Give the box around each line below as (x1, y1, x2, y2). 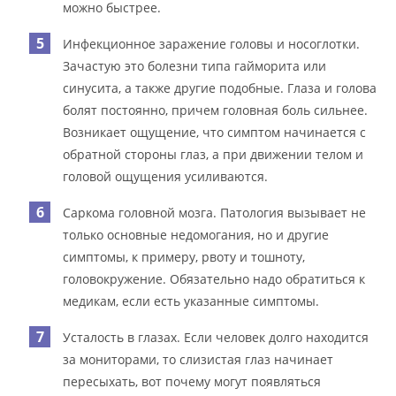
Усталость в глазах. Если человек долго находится (63, 328, 369, 346)
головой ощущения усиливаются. (63, 167, 269, 185)
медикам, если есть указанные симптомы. (63, 292, 320, 309)
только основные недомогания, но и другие (63, 225, 330, 243)
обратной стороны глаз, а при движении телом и (63, 145, 364, 163)
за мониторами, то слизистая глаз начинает (63, 350, 334, 368)
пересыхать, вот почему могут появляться (63, 372, 322, 390)
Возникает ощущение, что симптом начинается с (63, 123, 367, 141)
